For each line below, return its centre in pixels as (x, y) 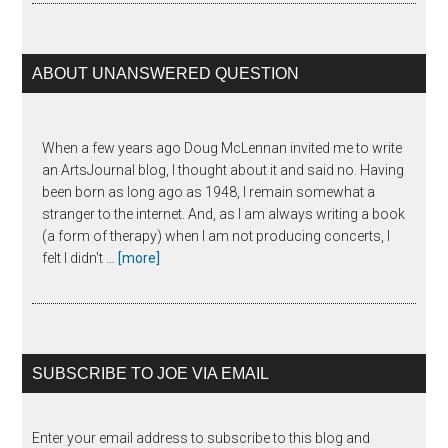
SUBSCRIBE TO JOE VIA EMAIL (151, 373)
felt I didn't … (80, 257)
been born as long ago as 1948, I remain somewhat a (209, 191)
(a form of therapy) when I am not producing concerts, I (216, 235)
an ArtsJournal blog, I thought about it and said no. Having (223, 169)
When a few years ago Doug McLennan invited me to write (222, 147)
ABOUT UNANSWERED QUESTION (166, 73)
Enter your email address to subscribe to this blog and (201, 437)
